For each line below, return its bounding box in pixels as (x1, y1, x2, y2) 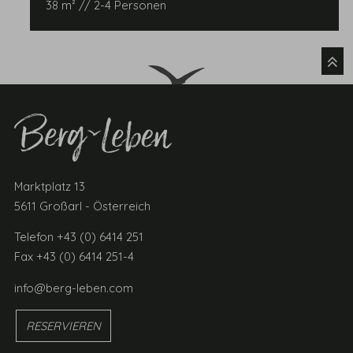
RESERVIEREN (25, 318, 101, 334)
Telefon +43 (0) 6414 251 (14, 229, 144, 245)
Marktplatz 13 (14, 178, 86, 194)
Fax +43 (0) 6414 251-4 (14, 249, 135, 265)
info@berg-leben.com (14, 281, 134, 296)
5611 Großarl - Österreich (14, 198, 151, 214)
